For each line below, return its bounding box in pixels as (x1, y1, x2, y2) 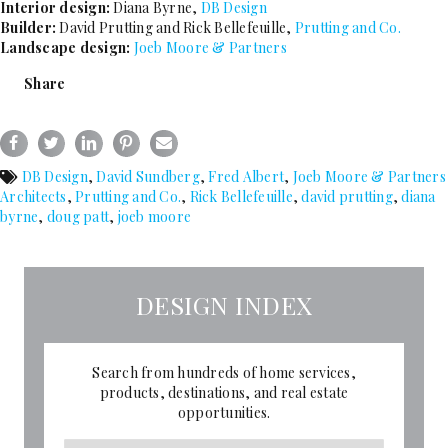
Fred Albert (208, 167, 284, 187)
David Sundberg (96, 167, 200, 187)
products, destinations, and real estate (99, 383, 349, 403)
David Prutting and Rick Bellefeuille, (59, 17, 295, 37)
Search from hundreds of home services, (92, 363, 356, 383)
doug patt (46, 207, 109, 227)
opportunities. (177, 403, 271, 423)
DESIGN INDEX (135, 288, 313, 322)
